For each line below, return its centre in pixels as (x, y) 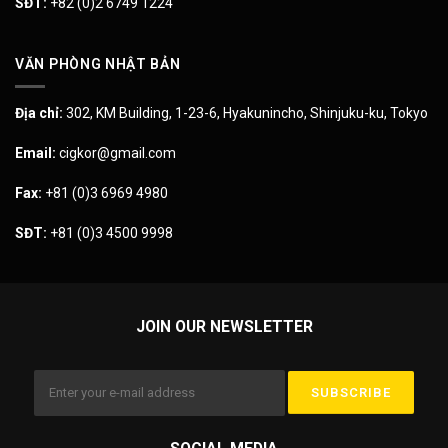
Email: (35, 152)
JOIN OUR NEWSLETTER (224, 327)
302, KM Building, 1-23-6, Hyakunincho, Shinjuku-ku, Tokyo (245, 112)
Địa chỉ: (39, 112)
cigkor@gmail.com (116, 152)
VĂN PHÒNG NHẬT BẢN (98, 64)
